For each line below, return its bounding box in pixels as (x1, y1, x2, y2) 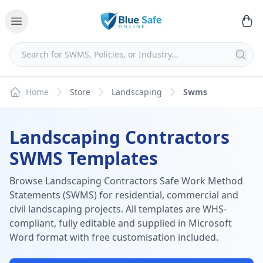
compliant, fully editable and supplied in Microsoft (9, 217, 232, 230)
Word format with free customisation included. (9, 231, 218, 244)
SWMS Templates (9, 146, 158, 170)
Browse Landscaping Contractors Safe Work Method (9, 174, 243, 187)
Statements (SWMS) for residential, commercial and (9, 188, 238, 201)
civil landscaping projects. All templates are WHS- (9, 203, 227, 215)
